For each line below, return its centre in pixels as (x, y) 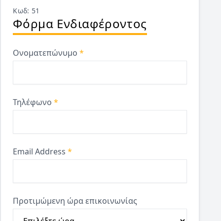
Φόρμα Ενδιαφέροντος (80, 23)
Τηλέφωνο (34, 102)
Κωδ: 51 (26, 11)
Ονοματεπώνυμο (46, 53)
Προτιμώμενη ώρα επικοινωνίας (75, 201)
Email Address (40, 151)
